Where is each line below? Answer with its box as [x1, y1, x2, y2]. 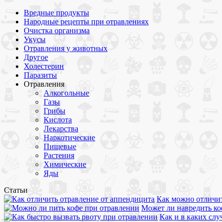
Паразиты [24, 71, 57, 80]
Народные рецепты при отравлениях [24, 17, 149, 26]
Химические [44, 160, 86, 169]
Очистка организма [24, 26, 90, 35]
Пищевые [44, 142, 76, 151]
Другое [24, 53, 48, 62]
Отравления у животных [24, 44, 108, 53]
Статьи [4, 186, 28, 195]
